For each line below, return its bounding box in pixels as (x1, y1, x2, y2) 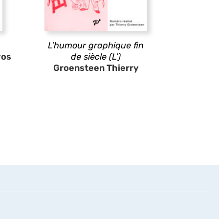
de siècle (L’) (71, 51, 121, 62)
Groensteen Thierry (53, 63, 139, 73)
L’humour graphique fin (48, 40, 144, 51)
